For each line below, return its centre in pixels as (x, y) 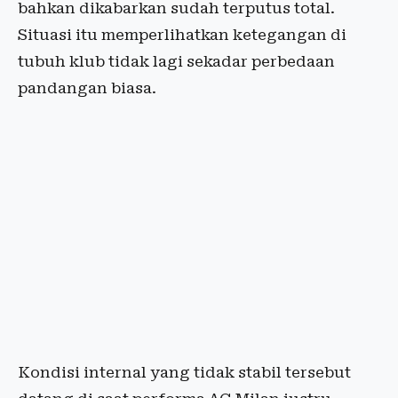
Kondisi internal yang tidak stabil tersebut (184, 373)
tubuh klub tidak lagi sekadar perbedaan (176, 62)
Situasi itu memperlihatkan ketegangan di (182, 35)
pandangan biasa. (87, 88)
